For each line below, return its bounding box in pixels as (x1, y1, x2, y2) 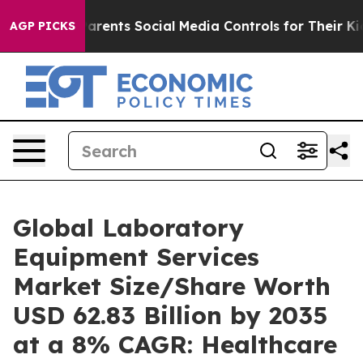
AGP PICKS (10, 19, 75, 33)
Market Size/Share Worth (13, 271, 331, 301)
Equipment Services (13, 241, 259, 272)
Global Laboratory (13, 212, 244, 243)
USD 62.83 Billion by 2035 (13, 300, 327, 331)
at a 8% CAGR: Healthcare (13, 329, 337, 360)
